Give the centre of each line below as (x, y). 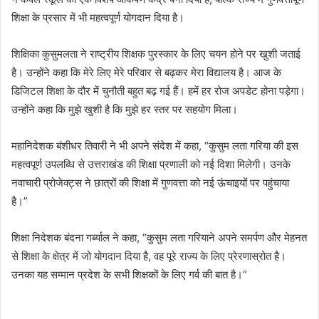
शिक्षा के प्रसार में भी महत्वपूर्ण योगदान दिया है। (98, 17)
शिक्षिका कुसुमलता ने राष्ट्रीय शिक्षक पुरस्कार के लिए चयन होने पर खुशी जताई (156, 53)
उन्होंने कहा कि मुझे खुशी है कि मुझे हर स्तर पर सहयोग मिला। (125, 109)
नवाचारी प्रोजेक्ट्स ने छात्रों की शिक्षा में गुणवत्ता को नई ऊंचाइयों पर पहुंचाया (150, 182)
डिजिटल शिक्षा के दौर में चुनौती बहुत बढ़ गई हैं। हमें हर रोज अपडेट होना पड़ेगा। (158, 90)
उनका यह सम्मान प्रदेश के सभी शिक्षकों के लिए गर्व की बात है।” (129, 274)
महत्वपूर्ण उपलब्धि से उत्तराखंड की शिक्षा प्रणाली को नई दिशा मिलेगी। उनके (151, 164)
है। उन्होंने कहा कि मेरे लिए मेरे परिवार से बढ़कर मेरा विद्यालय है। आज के (146, 72)
